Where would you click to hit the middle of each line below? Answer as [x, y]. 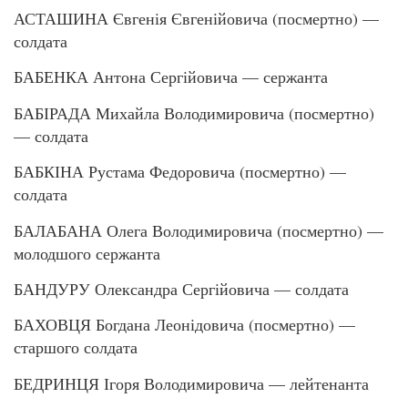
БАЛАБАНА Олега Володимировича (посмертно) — [199, 230]
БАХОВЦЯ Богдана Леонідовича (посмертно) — [184, 325]
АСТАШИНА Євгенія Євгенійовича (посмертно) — [196, 18]
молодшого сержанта [87, 253]
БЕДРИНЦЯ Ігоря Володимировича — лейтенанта [191, 383]
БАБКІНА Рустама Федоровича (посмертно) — [180, 172]
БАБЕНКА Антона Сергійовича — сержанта [171, 77]
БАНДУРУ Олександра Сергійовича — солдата [181, 288]
